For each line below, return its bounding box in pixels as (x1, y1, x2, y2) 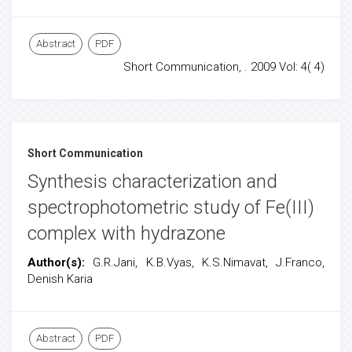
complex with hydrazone (27, 222, 225, 244)
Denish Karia (27, 272, 93, 286)
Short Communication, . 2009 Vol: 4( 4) (123, 60, 324, 74)
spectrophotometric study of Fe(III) (27, 196, 314, 218)
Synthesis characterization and (27, 170, 277, 192)
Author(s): (27, 255, 93, 269)
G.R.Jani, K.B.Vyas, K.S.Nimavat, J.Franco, (93, 255, 324, 269)
